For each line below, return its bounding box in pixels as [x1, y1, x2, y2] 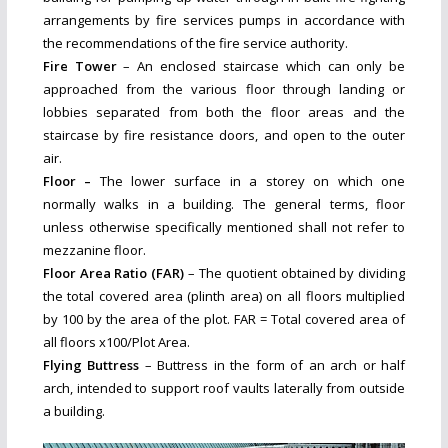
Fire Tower [42, 57, 117, 76]
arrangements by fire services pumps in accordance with [42, 11, 406, 30]
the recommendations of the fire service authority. [42, 34, 348, 53]
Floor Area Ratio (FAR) [42, 264, 185, 283]
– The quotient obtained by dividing [184, 264, 406, 283]
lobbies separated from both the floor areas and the [42, 103, 406, 122]
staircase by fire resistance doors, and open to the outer [42, 126, 406, 145]
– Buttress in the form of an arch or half [139, 356, 406, 375]
